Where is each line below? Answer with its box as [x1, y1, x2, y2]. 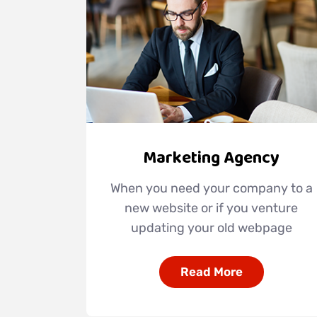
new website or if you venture [125, 200, 299, 217]
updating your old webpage [130, 220, 292, 236]
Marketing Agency [143, 144, 280, 172]
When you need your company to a [110, 180, 313, 197]
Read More [180, 265, 243, 279]
